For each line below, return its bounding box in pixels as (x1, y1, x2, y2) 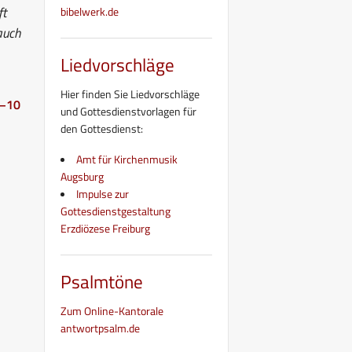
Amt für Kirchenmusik (76, 150, 178, 167)
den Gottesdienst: (60, 119, 143, 137)
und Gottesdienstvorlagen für (60, 102, 196, 119)
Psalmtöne (60, 267, 143, 295)
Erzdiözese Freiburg (60, 219, 150, 236)
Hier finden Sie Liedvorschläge (60, 85, 200, 102)
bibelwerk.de (60, 2, 119, 20)
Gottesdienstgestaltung (60, 202, 170, 219)
